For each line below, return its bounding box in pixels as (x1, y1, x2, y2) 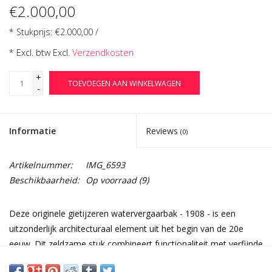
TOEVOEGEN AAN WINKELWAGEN (68, 78, 181, 89)
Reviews (146, 125, 180, 137)
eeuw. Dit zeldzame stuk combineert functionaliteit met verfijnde (9, 238, 263, 250)
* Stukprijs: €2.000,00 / (9, 26, 98, 38)
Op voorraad (86, 174, 137, 186)
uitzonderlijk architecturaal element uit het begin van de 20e (9, 223, 243, 235)
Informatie (9, 125, 56, 137)
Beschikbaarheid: (9, 174, 80, 186)
